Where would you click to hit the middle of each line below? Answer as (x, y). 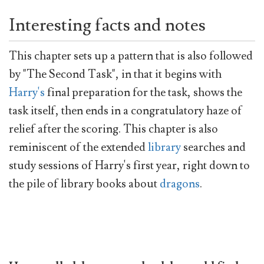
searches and (213, 147)
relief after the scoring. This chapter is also (113, 129)
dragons (180, 184)
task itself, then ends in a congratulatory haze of (126, 110)
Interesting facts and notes (107, 25)
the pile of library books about (84, 184)
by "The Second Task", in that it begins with (115, 74)
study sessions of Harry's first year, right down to (129, 165)
